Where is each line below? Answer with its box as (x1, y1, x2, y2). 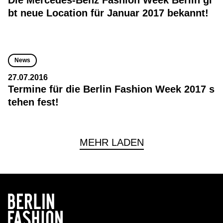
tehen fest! (8, 97, 59, 108)
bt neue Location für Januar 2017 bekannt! (8, 7, 209, 18)
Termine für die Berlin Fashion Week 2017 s (8, 84, 215, 95)
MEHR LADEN (79, 137, 144, 148)
